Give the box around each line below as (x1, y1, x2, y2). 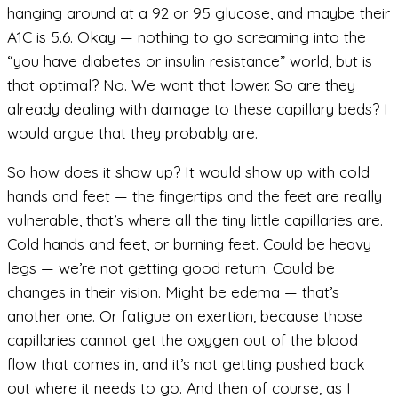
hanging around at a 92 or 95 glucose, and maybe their (7, 3, 390, 22)
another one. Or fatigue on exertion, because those (7, 306, 362, 326)
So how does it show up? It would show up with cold (7, 163, 370, 182)
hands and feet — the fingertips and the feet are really (7, 187, 382, 206)
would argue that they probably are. (7, 123, 258, 142)
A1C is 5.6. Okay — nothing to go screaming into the (7, 27, 366, 46)
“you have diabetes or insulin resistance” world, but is (7, 51, 372, 70)
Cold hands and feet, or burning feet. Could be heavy (7, 235, 371, 254)
